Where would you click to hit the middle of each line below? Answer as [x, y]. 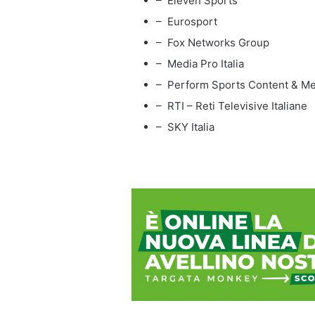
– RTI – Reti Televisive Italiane [232, 105]
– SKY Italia [185, 127]
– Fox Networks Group [213, 42]
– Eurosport [187, 21]
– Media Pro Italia [200, 63]
